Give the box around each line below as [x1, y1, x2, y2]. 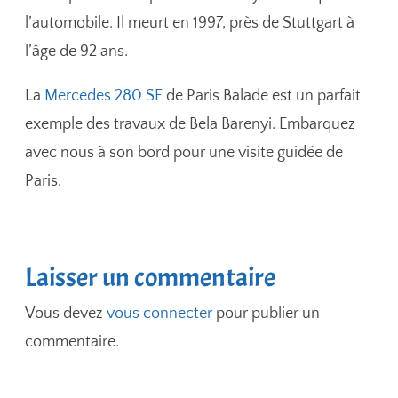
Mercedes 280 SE [44, 87, 163, 106]
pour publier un [212, 304, 321, 322]
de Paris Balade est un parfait [163, 87, 362, 106]
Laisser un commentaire [25, 259, 276, 294]
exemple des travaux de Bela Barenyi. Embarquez [25, 115, 356, 134]
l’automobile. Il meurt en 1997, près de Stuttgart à [25, 14, 355, 33]
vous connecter [107, 304, 213, 322]
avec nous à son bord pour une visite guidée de [25, 144, 344, 163]
